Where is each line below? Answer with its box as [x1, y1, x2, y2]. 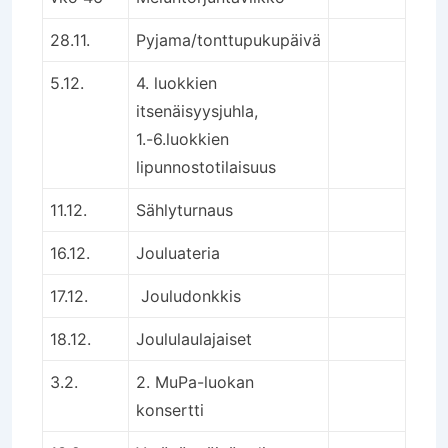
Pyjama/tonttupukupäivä [136, 29, 321, 50]
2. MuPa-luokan [136, 371, 254, 392]
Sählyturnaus [136, 199, 233, 220]
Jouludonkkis [136, 285, 241, 306]
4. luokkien [136, 72, 217, 93]
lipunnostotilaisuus [136, 156, 276, 177]
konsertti [136, 399, 204, 420]
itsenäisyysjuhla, [136, 100, 258, 121]
